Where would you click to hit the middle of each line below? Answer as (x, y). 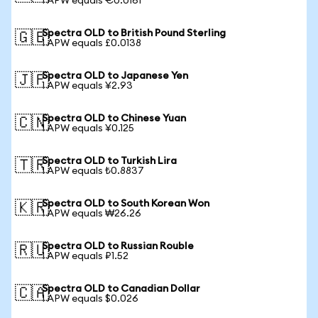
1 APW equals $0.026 (90, 299)
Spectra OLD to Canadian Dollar (121, 289)
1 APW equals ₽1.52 (85, 256)
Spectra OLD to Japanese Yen (115, 76)
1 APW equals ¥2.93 (87, 86)
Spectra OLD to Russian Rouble (118, 246)
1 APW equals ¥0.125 (88, 128)
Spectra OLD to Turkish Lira (109, 161)
